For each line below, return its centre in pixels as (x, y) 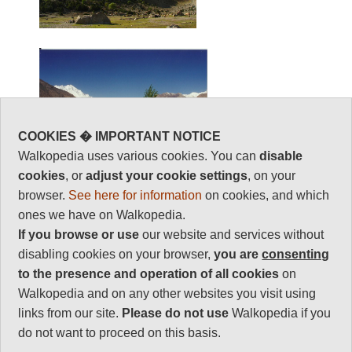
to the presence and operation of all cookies (149, 274)
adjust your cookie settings (167, 176)
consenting (296, 254)
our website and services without (232, 235)
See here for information (136, 195)
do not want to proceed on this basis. (120, 333)
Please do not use (176, 313)
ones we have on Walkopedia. (102, 215)
